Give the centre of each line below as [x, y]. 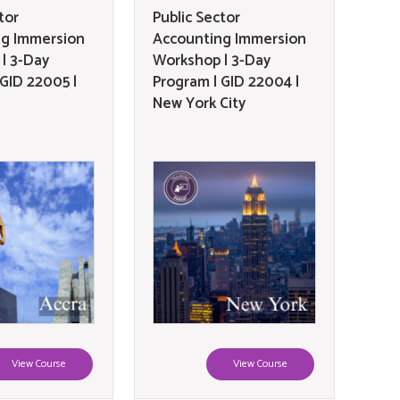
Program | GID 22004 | [226, 82]
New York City [199, 104]
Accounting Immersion [229, 39]
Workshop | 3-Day [212, 61]
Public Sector [196, 18]
